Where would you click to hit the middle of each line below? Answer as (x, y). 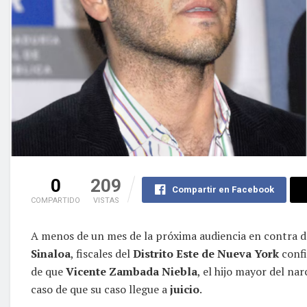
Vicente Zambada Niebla (130, 271)
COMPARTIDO (56, 200)
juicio (185, 289)
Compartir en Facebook (223, 189)
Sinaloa (51, 253)
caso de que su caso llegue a (100, 289)
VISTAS (106, 200)
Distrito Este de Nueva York (207, 253)
